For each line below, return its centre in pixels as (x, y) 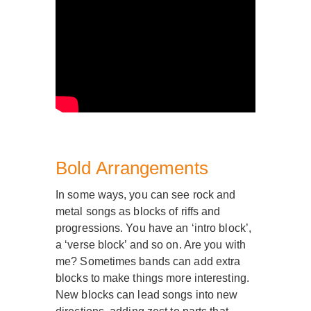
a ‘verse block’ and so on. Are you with (151, 245)
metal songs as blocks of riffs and (138, 212)
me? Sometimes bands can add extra (148, 262)
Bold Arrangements (132, 168)
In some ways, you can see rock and (146, 195)
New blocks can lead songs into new (147, 295)
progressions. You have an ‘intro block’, (154, 228)
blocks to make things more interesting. (152, 278)
